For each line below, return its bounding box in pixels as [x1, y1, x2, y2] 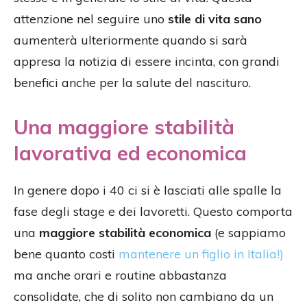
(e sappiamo [211, 224, 286, 241]
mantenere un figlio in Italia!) [119, 245, 284, 262]
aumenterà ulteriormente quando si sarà [14, 32, 247, 48]
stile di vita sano [168, 10, 262, 27]
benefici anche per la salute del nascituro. [14, 74, 251, 90]
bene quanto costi [14, 245, 119, 262]
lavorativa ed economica [14, 140, 247, 165]
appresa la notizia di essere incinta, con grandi [14, 53, 280, 69]
